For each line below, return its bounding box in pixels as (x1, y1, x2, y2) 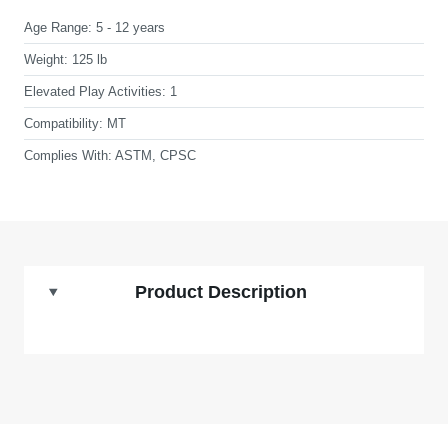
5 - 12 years (96, 20, 165, 35)
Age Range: (24, 20, 92, 35)
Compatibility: (24, 116, 103, 131)
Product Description (134, 282, 307, 302)
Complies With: (24, 148, 112, 163)
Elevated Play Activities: (24, 84, 166, 99)
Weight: (24, 52, 68, 67)
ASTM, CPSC (115, 148, 196, 163)
